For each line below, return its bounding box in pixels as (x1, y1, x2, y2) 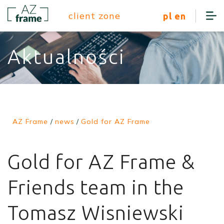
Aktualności (7, 45, 125, 68)
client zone (68, 9, 121, 21)
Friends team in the (7, 176, 184, 198)
